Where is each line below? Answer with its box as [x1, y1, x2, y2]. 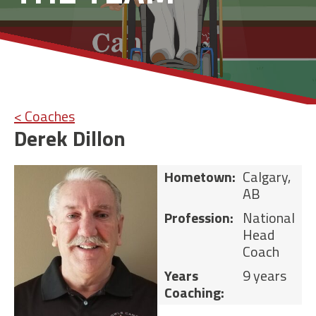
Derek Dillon [14, 122, 126, 154]
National [243, 207, 295, 229]
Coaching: [164, 281, 224, 304]
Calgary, [243, 166, 291, 188]
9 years [243, 265, 286, 287]
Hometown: [164, 166, 236, 188]
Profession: [164, 207, 233, 229]
